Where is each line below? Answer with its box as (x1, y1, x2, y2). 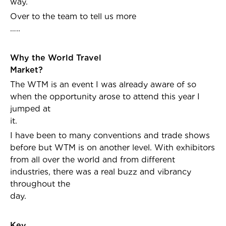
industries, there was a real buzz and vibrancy (10, 167, 191, 177)
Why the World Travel (10, 53, 101, 63)
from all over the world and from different (10, 155, 175, 164)
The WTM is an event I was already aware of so (10, 80, 196, 89)
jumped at (10, 104, 50, 114)
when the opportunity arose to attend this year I (10, 92, 200, 101)
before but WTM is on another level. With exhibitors (10, 143, 215, 152)
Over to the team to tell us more (10, 12, 136, 21)
